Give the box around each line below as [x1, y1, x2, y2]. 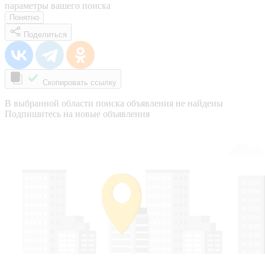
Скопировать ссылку [43, 77, 117, 87]
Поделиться [24, 30, 67, 39]
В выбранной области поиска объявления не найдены [5, 98, 223, 108]
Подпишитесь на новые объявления [5, 108, 150, 119]
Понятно [9, 12, 39, 22]
